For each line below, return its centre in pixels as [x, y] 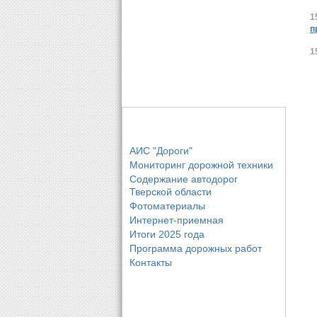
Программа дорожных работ [196, 248]
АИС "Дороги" [161, 150]
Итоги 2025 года [167, 234]
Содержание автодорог [184, 179]
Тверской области [171, 191]
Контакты [151, 262]
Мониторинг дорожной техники [201, 165]
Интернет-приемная [177, 220]
